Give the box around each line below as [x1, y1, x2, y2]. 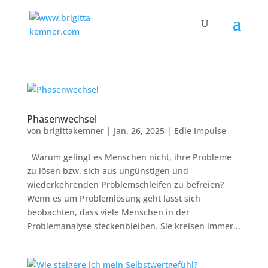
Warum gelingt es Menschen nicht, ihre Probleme [26, 151, 232, 163]
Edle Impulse [173, 125, 226, 136]
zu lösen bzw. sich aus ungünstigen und [26, 165, 188, 176]
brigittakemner [43, 125, 104, 136]
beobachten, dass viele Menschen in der [26, 206, 190, 218]
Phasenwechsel [26, 112, 97, 126]
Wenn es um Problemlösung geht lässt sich [26, 193, 200, 204]
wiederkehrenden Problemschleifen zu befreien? [26, 179, 224, 190]
